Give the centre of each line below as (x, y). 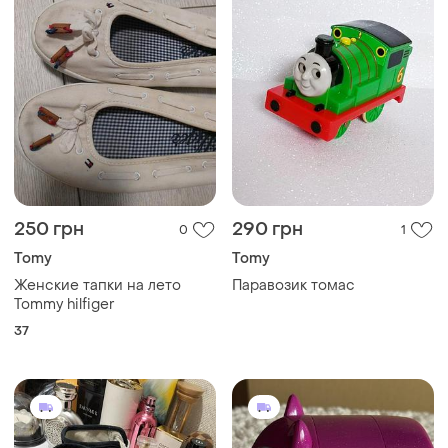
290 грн (267, 229)
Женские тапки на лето (97, 285)
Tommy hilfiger (64, 304)
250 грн (49, 229)
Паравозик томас (293, 285)
